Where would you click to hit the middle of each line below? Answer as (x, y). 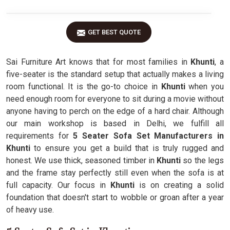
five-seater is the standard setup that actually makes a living (115, 74)
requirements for (37, 136)
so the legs (204, 160)
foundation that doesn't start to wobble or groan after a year (115, 197)
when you (206, 87)
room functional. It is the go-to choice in (84, 87)
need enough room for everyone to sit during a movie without (115, 99)
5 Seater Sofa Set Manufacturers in (146, 136)
